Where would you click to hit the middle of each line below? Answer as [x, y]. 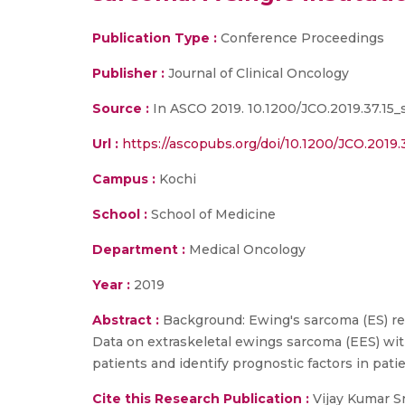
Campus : [124, 179]
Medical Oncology [245, 250]
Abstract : [127, 320]
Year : [111, 285]
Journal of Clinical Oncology [259, 73]
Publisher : [130, 73]
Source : [121, 108]
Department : [139, 250]
